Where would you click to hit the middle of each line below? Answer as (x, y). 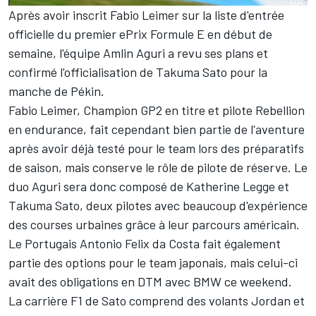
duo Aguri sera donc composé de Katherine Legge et (149, 186)
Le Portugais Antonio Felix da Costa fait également (145, 243)
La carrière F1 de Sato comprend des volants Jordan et (157, 300)
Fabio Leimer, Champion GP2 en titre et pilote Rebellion (157, 110)
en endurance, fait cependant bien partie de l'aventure (157, 129)
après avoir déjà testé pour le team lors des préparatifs (156, 148)
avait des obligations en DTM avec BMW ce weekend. (150, 281)
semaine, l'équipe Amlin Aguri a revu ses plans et (138, 53)
